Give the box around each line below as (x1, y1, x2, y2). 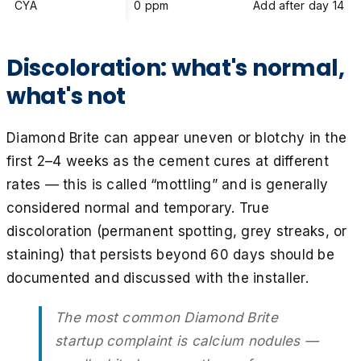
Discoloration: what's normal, (6, 52, 345, 84)
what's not (6, 80, 127, 112)
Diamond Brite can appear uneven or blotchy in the (6, 129, 347, 146)
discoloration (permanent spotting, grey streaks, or (6, 222, 347, 239)
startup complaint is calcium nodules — (55, 332, 319, 349)
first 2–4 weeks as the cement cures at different (6, 152, 329, 169)
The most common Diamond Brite (55, 309, 278, 326)
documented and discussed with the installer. (6, 269, 309, 286)
